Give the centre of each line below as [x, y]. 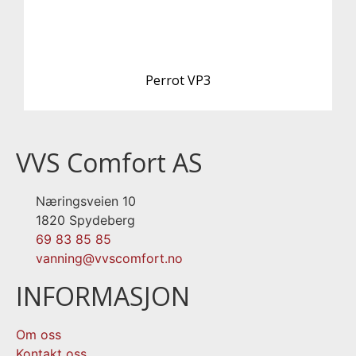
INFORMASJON [103, 296]
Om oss [39, 335]
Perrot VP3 [178, 80]
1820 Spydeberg [85, 220]
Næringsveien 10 [86, 201]
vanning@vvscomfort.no [109, 258]
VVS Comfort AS [109, 163]
